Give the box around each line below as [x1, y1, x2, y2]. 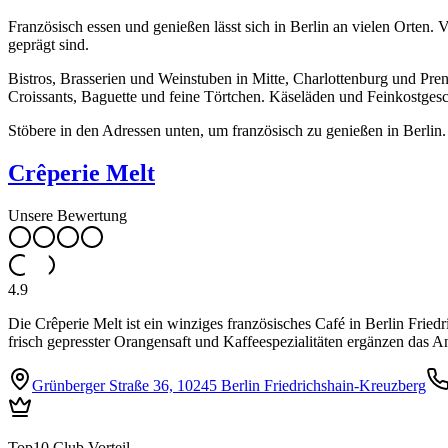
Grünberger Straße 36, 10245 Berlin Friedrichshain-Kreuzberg [32, 376, 426, 394]
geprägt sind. [8, 35, 89, 53]
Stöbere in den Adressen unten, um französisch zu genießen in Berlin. [8, 121, 446, 139]
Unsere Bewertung [8, 206, 127, 224]
